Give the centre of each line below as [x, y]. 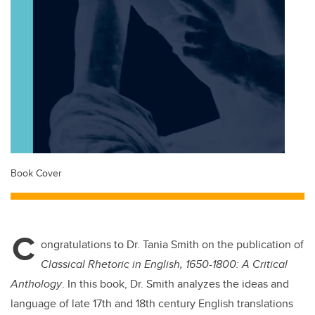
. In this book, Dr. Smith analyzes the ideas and [175, 284]
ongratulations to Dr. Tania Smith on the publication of [172, 245]
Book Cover [36, 173]
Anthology [36, 284]
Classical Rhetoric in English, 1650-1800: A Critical [164, 264]
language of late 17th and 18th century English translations [152, 304]
